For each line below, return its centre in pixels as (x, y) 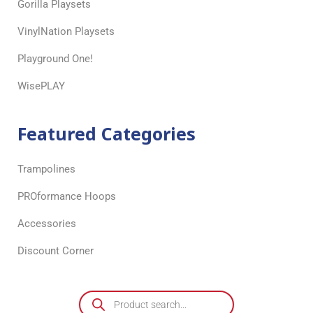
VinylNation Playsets (66, 32)
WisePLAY (41, 86)
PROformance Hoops (67, 197)
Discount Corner (56, 251)
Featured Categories (107, 134)
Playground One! (55, 59)
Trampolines (46, 169)
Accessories (47, 224)
